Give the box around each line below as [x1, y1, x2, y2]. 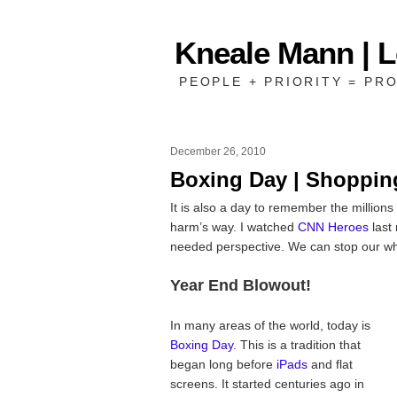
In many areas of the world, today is [170, 317, 370, 332]
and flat [307, 356, 353, 371]
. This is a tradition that [233, 337, 361, 352]
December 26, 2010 [170, 145, 266, 158]
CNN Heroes [298, 219, 369, 234]
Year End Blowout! [170, 276, 311, 294]
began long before [170, 356, 276, 371]
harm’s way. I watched [170, 219, 298, 234]
